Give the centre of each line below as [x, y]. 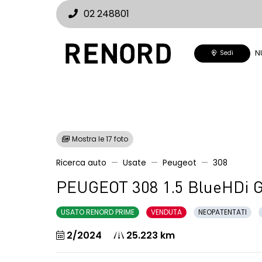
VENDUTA [166, 212]
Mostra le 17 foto [99, 139]
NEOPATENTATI [223, 212]
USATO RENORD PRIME [98, 212]
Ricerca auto [81, 163]
